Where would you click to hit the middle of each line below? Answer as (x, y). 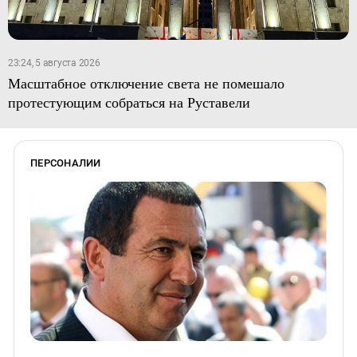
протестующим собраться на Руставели (129, 102)
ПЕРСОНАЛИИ (66, 163)
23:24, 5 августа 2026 (54, 63)
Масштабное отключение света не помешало (146, 82)
